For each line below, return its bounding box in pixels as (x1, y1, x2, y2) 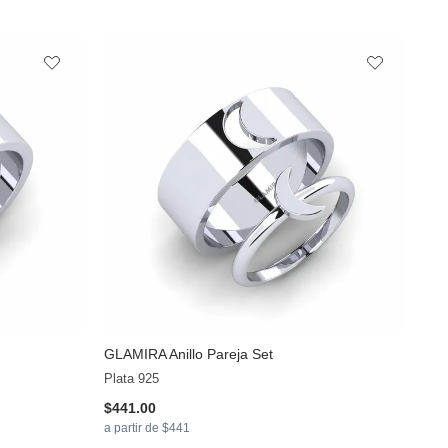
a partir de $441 (104, 421, 191, 436)
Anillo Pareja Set (166, 346, 274, 363)
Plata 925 (104, 371, 160, 387)
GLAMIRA (104, 346, 167, 363)
